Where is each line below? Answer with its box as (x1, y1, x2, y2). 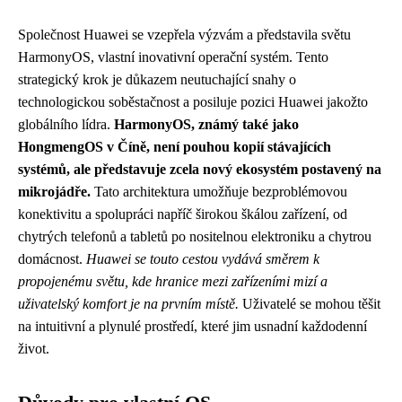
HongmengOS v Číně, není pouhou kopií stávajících (18, 139, 331, 155)
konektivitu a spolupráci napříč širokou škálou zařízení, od (18, 206, 347, 223)
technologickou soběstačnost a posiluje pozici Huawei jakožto (18, 94, 368, 110)
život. (18, 341, 49, 357)
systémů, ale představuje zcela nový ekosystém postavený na (18, 162, 381, 178)
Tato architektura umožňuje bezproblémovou (91, 184, 347, 200)
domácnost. (18, 251, 86, 267)
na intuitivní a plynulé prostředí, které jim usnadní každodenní (18, 319, 367, 335)
